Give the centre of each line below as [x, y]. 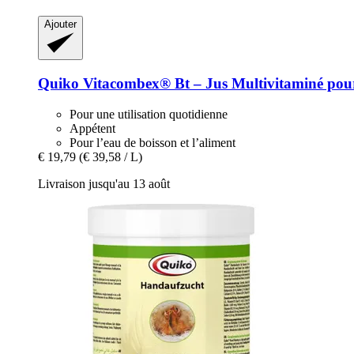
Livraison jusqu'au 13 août [104, 183]
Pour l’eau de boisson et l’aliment [153, 142]
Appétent [92, 128]
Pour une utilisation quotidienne [149, 114]
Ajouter [60, 24]
